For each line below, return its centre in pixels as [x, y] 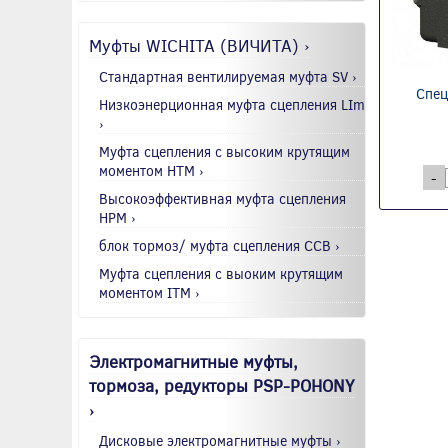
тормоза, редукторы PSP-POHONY [222, 384]
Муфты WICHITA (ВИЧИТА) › [199, 44]
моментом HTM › [151, 170]
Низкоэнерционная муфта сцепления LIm [232, 104]
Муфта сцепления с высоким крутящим [224, 151]
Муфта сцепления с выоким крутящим [221, 273]
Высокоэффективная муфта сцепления [222, 198]
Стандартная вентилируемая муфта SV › [228, 76]
